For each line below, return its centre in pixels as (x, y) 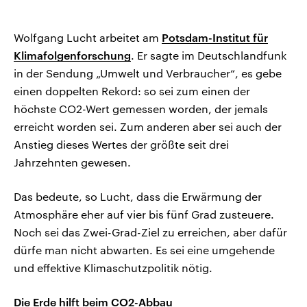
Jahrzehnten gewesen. (72, 162)
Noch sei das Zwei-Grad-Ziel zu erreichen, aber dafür (150, 232)
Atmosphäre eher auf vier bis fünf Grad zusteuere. (144, 214)
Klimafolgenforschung (72, 56)
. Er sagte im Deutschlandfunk (209, 56)
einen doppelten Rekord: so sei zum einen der (132, 91)
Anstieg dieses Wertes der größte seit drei (121, 145)
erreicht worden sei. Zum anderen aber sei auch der (148, 127)
